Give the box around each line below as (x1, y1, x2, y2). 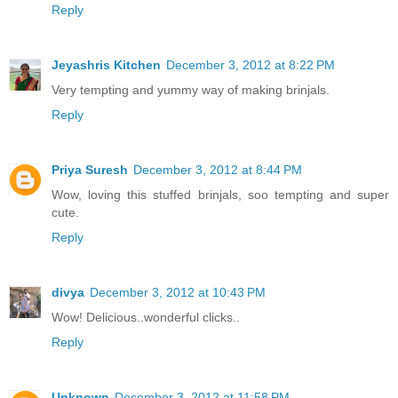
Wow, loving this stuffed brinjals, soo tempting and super (52, 187, 389, 202)
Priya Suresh (52, 162, 128, 177)
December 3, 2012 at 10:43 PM (90, 284, 266, 299)
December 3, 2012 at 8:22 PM (166, 57, 335, 72)
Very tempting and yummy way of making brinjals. (52, 82, 330, 97)
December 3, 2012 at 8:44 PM (133, 162, 302, 177)
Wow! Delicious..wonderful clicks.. (52, 309, 240, 324)
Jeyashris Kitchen (52, 57, 161, 72)
